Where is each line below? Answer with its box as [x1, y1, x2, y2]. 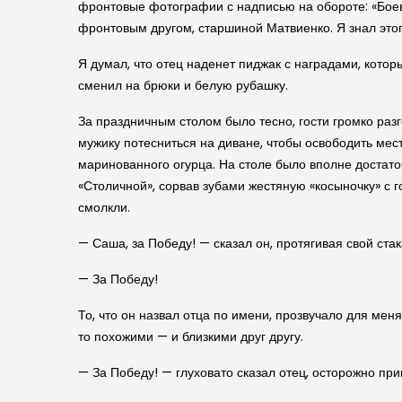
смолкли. [78, 197, 130, 216]
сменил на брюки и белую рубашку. [78, 75, 288, 94]
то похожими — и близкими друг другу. [78, 327, 303, 345]
